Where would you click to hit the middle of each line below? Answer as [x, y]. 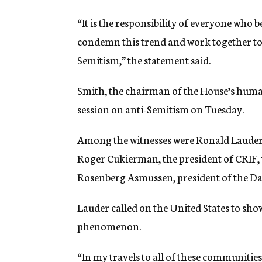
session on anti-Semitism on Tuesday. [161, 109]
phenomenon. [109, 226]
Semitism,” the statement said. [144, 60]
